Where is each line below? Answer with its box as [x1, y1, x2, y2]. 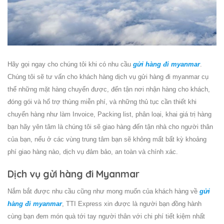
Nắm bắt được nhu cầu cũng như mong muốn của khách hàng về [7, 187, 199, 195]
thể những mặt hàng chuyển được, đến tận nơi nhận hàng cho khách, [7, 85, 210, 93]
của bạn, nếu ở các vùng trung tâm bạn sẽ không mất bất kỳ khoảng [7, 135, 206, 143]
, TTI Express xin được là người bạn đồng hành [62, 200, 201, 208]
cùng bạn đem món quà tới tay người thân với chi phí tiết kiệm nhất [7, 212, 205, 220]
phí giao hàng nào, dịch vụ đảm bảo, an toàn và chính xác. [7, 147, 178, 155]
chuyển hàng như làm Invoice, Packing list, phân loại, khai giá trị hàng [7, 110, 211, 118]
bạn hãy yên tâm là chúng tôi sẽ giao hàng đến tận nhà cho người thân [7, 122, 213, 130]
